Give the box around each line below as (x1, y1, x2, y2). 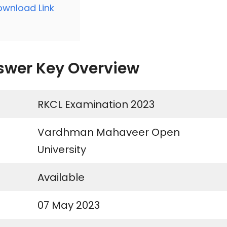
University (37, 142, 86, 157)
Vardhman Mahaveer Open (37, 125, 180, 140)
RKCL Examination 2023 (37, 97, 155, 112)
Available (37, 170, 85, 185)
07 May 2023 (37, 198, 100, 213)
